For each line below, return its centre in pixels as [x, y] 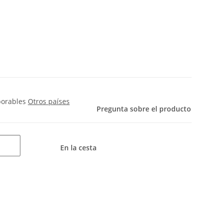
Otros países [49, 102]
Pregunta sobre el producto [144, 109]
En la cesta [79, 148]
